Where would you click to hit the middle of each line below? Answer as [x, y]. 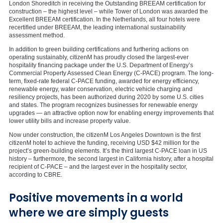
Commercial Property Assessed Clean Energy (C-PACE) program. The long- [111, 73]
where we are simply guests [89, 213]
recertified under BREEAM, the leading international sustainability [97, 27]
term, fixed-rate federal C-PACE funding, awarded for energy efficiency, [104, 81]
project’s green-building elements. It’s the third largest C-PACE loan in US [108, 151]
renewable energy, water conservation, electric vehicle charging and [101, 89]
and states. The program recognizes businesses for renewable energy [103, 105]
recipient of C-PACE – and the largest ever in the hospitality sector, [98, 167]
